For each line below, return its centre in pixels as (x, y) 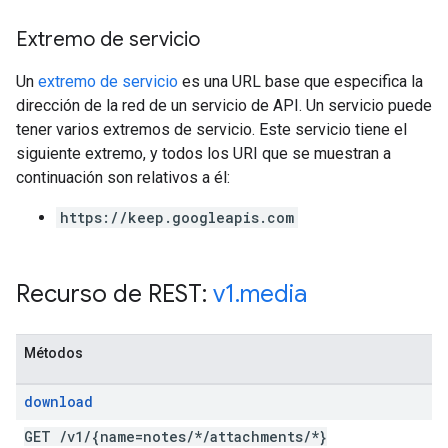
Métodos (53, 353)
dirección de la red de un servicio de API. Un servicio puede (224, 105)
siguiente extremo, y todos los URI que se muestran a (203, 153)
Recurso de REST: (114, 294)
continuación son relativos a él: (123, 177)
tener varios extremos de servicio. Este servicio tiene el (211, 129)
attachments (256, 436)
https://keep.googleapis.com (177, 217)
